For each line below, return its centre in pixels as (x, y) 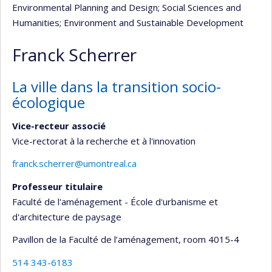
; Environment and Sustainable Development (151, 22)
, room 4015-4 (209, 239)
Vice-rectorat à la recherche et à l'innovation (104, 141)
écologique (49, 102)
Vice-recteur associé (59, 125)
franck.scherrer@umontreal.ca (74, 163)
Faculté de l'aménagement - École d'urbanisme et (115, 201)
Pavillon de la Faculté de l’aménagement (95, 239)
